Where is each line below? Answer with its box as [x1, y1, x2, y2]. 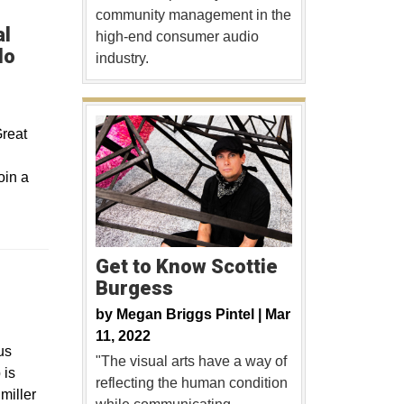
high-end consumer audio [95, 29, 259, 45]
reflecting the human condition [95, 374, 288, 390]
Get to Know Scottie [95, 254, 278, 278]
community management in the [95, 7, 291, 23]
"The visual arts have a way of [95, 353, 287, 369]
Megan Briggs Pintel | [115, 306, 265, 322]
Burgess [95, 276, 173, 299]
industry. [95, 50, 149, 67]
